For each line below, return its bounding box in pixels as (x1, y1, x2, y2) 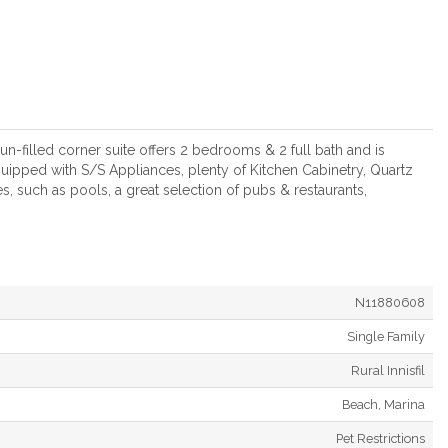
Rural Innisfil (351, 362, 425, 378)
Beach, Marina (342, 396, 425, 412)
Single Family (347, 328, 425, 344)
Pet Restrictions (336, 430, 425, 446)
